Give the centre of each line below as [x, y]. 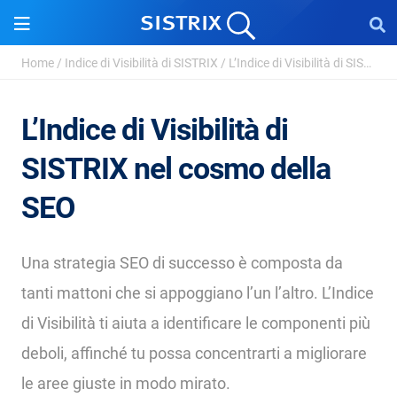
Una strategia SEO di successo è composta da [182, 263]
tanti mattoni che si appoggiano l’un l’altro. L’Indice [198, 293]
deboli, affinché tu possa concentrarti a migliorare [194, 353]
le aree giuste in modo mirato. [126, 383]
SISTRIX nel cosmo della [176, 168]
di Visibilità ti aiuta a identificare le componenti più [196, 323]
